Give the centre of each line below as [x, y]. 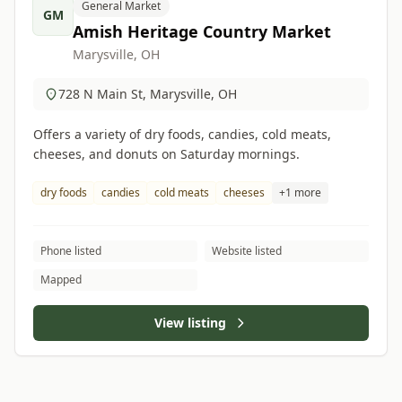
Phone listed [71, 251]
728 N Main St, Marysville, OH [148, 94]
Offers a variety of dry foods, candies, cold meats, [182, 134]
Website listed [247, 251]
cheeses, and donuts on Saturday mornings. [166, 154]
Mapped [61, 280]
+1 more [300, 192]
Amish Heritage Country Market [202, 31]
